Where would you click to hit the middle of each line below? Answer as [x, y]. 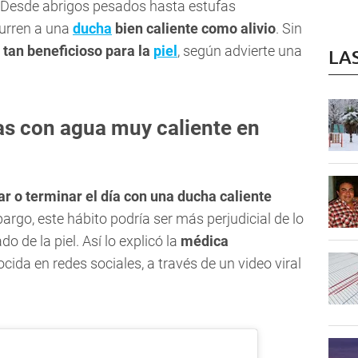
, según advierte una [240, 51]
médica [205, 241]
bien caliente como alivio [194, 29]
